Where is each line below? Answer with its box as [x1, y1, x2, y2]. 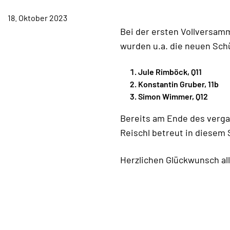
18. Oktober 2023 [8, 13, 67, 23]
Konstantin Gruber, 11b [138, 79, 219, 89]
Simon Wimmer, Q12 [138, 91, 208, 101]
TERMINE [69, 3, 110, 14]
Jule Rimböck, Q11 [138, 67, 202, 76]
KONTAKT [69, 25, 111, 36]
